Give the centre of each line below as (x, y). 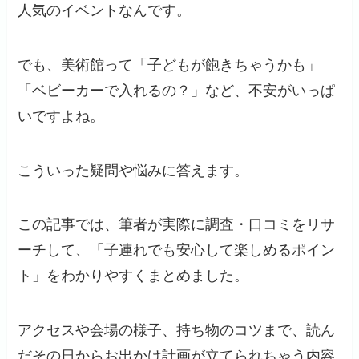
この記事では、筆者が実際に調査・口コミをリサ (177, 225)
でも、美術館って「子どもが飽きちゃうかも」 (169, 65)
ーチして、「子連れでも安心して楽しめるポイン (177, 250)
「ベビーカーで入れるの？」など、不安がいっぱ (177, 90)
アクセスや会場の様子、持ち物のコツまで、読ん (177, 331)
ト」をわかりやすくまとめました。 (133, 276)
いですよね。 (61, 116)
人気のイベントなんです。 (105, 10)
